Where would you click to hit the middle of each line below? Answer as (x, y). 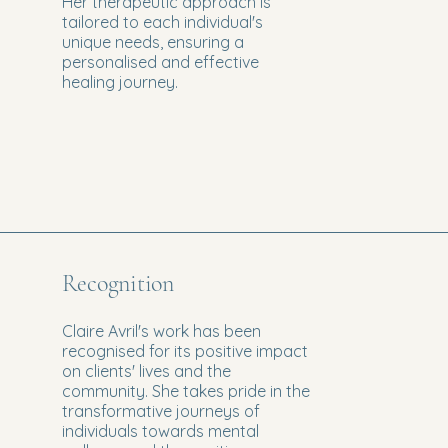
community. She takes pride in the (185, 390)
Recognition (117, 283)
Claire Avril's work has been (161, 330)
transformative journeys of (160, 410)
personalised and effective (160, 61)
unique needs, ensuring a (152, 41)
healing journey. (119, 81)
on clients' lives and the (146, 370)
